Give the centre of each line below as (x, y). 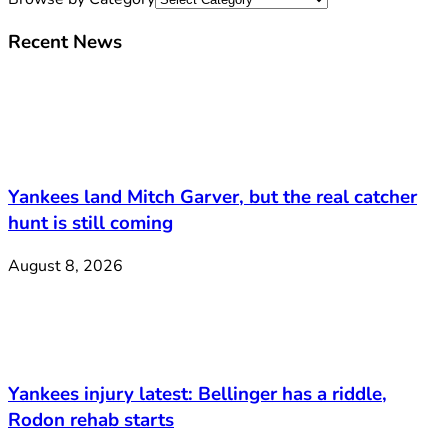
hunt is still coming (90, 223)
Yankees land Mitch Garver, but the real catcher (212, 197)
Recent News (65, 41)
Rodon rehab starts (91, 420)
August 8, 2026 (65, 265)
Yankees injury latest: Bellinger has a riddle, (197, 394)
